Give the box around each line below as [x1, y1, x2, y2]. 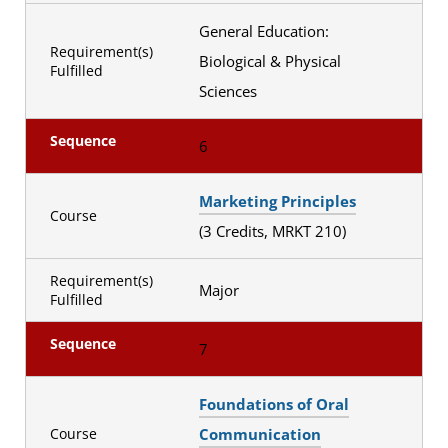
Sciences [198, 80, 261, 101]
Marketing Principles [198, 190, 356, 211]
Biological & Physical [198, 50, 341, 71]
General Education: [198, 20, 329, 41]
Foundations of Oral [198, 393, 349, 414]
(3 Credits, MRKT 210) [198, 220, 350, 241]
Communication [198, 423, 321, 444]
